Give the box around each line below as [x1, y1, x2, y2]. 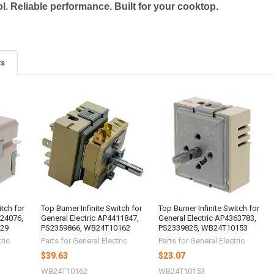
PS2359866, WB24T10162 [41, 223, 131, 233]
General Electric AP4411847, [41, 213, 139, 223]
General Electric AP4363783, [158, 213, 257, 223]
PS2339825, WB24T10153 [158, 223, 248, 233]
